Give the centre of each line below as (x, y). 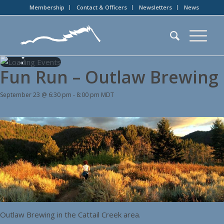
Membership (47, 7)
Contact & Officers (102, 7)
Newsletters (156, 7)
